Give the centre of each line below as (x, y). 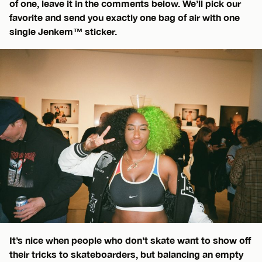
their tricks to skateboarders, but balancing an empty (126, 254)
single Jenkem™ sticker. (63, 31)
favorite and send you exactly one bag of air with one (125, 17)
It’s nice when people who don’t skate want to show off (130, 240)
